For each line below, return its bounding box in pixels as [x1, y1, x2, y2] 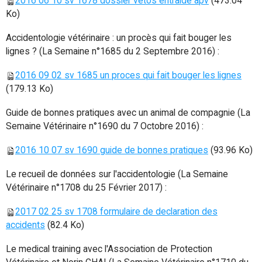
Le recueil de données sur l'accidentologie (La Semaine [6, 168, 228, 180]
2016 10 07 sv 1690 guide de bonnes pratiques [15, 144, 208, 156]
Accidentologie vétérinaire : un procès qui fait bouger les [6, 32, 232, 44]
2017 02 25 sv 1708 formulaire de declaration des [15, 206, 218, 218]
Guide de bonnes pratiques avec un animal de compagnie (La [6, 107, 250, 119]
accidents [6, 219, 45, 231]
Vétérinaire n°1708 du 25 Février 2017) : [6, 182, 167, 194]
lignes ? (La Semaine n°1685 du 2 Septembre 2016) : [6, 46, 219, 57]
